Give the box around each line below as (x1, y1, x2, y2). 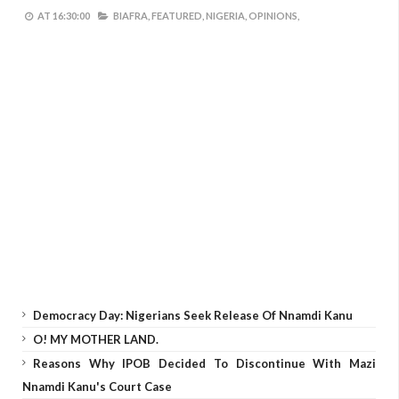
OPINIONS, (248, 10, 299, 21)
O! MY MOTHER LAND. (33, 332, 159, 346)
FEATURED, (151, 10, 204, 21)
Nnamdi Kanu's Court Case (22, 379, 172, 394)
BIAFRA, (113, 10, 150, 21)
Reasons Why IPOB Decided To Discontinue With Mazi (33, 356, 376, 370)
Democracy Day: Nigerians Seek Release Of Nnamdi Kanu (33, 308, 353, 322)
